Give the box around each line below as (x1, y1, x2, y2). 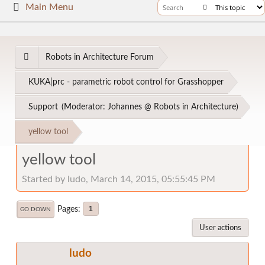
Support (28, 102, 58, 111)
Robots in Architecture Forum (46, 53, 154, 62)
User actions (199, 224, 241, 231)
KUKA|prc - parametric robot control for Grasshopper (28, 77, 224, 86)
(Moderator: (62, 102, 108, 111)
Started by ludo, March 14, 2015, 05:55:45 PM (22, 174, 215, 184)
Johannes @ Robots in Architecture (108, 102, 236, 111)
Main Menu (25, 2, 74, 12)
